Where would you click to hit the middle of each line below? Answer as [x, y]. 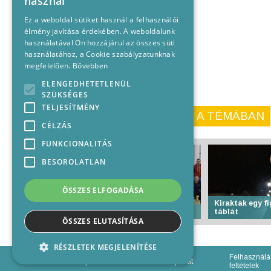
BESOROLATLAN [74, 162]
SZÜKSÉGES [65, 95]
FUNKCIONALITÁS [77, 144]
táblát [226, 212]
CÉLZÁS [57, 126]
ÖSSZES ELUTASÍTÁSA [103, 221]
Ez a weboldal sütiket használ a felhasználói [102, 20]
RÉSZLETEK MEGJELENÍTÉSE [105, 247]
